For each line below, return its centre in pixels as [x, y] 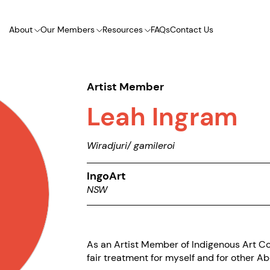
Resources [122, 30]
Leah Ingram [162, 117]
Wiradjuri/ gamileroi [131, 146]
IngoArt [106, 176]
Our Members [67, 30]
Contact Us [191, 30]
